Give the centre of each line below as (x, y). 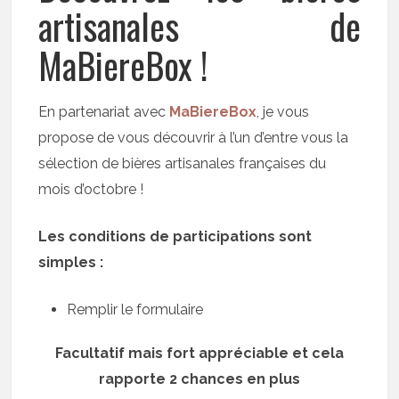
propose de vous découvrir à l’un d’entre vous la (194, 137)
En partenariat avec (104, 111)
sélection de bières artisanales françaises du (183, 163)
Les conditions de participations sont (175, 236)
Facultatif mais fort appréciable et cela (199, 353)
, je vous (283, 111)
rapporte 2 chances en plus (199, 379)
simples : (71, 262)
